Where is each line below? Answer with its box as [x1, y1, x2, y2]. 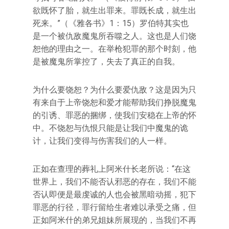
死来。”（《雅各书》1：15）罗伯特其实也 [33, 18, 189, 28]
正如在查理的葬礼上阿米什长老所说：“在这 [33, 164, 191, 174]
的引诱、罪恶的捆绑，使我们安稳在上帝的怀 [33, 110, 196, 120]
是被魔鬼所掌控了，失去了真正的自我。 [33, 56, 180, 66]
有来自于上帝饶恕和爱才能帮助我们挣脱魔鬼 [33, 97, 196, 107]
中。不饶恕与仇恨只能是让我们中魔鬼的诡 [33, 123, 188, 133]
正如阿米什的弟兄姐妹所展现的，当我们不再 [33, 215, 196, 225]
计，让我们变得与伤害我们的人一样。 [33, 135, 172, 146]
